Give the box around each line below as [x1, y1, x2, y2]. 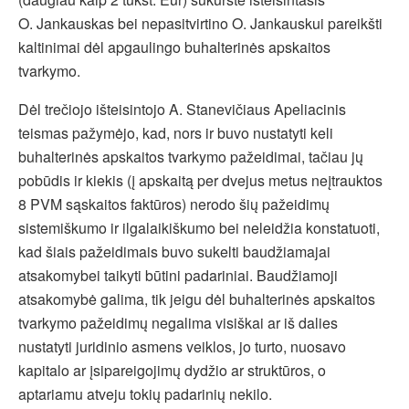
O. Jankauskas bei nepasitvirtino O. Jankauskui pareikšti [18, 12, 383, 34]
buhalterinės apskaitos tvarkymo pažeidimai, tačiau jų [18, 145, 363, 167]
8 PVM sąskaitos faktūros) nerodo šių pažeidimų [18, 193, 330, 215]
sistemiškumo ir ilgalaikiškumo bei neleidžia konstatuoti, [18, 216, 380, 238]
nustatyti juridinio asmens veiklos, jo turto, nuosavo [18, 335, 346, 357]
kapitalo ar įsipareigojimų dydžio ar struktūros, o [18, 359, 326, 381]
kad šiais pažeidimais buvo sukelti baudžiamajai [18, 240, 330, 262]
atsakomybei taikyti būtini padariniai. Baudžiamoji [18, 264, 338, 286]
